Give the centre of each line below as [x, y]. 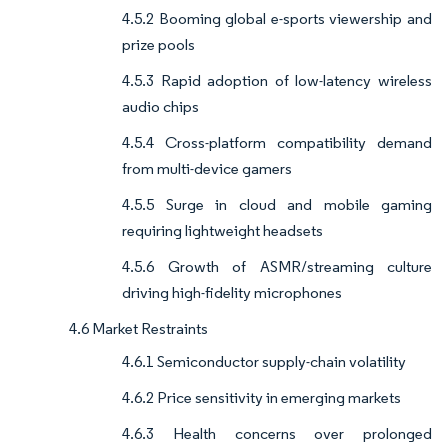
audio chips [160, 107]
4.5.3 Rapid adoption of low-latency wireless [277, 81]
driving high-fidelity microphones [232, 293]
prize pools [158, 45]
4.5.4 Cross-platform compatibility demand [277, 143]
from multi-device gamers [207, 169]
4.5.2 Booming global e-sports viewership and [277, 19]
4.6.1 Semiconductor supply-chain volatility [264, 362]
